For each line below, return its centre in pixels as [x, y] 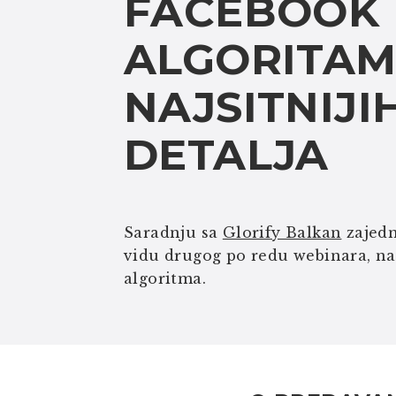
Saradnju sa [173, 232]
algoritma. [165, 278]
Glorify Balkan [282, 232]
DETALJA [226, 155]
